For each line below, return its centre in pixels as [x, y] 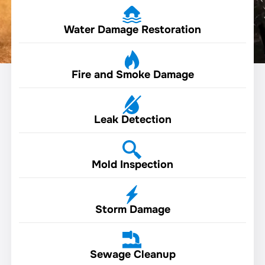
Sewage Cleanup [132, 254]
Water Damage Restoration [132, 29]
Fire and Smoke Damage [132, 74]
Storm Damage [132, 209]
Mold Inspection [132, 164]
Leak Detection [132, 119]
